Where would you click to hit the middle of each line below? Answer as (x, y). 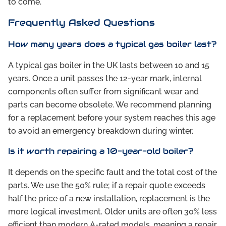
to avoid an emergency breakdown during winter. (101, 131)
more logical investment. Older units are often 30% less (112, 212)
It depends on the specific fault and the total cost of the (112, 173)
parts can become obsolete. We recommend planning (110, 105)
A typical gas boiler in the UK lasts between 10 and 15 (109, 66)
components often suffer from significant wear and (103, 92)
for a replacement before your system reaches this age (112, 118)
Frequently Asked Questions (81, 23)
